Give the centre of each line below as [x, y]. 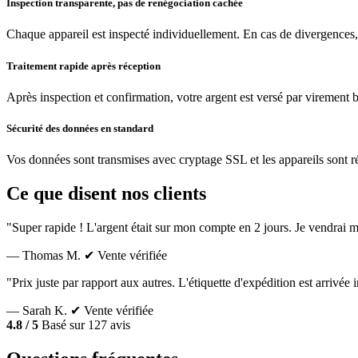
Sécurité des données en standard [80, 128]
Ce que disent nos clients [106, 194]
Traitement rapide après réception [84, 66]
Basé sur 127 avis [84, 324]
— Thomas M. [44, 255]
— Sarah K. [37, 310]
